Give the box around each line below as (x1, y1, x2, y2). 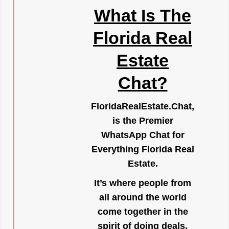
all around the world (99, 192, 187, 202)
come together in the (97, 207, 188, 217)
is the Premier (112, 116, 173, 126)
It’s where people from (94, 178, 191, 188)
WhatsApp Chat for (101, 130, 185, 140)
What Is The (94, 6, 191, 25)
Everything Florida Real (91, 144, 194, 154)
